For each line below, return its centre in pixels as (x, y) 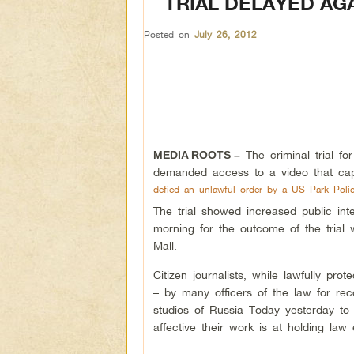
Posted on (169, 34)
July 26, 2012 (226, 34)
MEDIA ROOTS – (197, 155)
